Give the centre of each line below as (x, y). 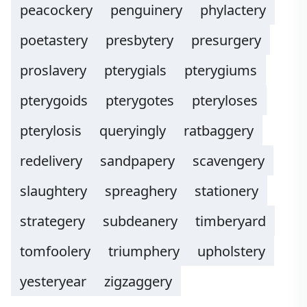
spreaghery (141, 191)
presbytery (139, 40)
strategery (52, 221)
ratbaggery (219, 131)
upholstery (231, 251)
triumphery (144, 251)
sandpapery (137, 161)
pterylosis (51, 131)
